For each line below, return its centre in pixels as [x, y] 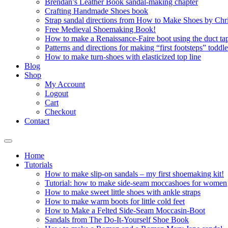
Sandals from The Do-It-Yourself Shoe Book [117, 220]
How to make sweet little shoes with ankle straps [123, 192]
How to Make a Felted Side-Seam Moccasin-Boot [125, 210]
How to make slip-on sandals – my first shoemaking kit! [134, 174]
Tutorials [38, 165]
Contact [37, 121]
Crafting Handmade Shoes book [96, 11]
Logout [56, 93]
